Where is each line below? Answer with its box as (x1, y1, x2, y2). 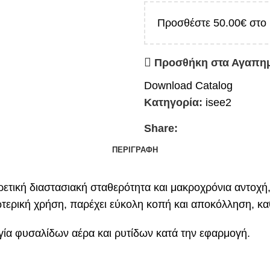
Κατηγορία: (144, 96, 202, 109)
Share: (144, 122, 178, 135)
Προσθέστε (157, 17, 213, 30)
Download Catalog (144, 80, 233, 92)
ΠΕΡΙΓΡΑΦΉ (112, 145, 158, 154)
